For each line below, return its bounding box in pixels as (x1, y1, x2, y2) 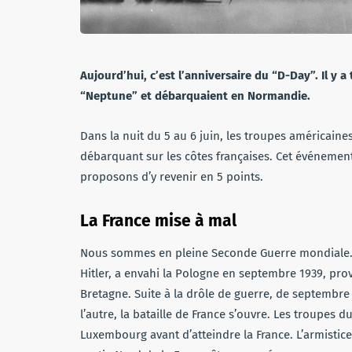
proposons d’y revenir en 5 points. (80, 169, 263, 184)
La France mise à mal (80, 210, 236, 231)
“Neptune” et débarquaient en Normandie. (80, 88, 310, 103)
